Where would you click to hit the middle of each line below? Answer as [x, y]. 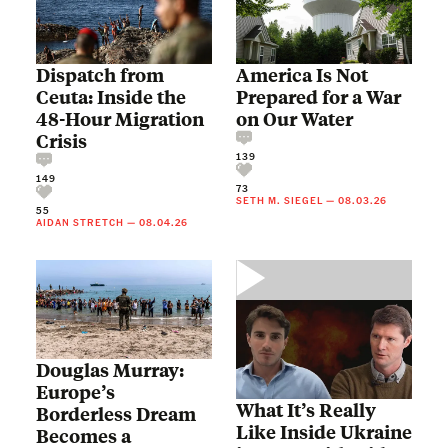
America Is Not [302, 75]
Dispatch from [100, 75]
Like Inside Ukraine [324, 432]
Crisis [61, 141]
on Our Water [294, 119]
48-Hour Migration [120, 119]
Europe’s [75, 392]
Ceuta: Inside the [111, 97]
